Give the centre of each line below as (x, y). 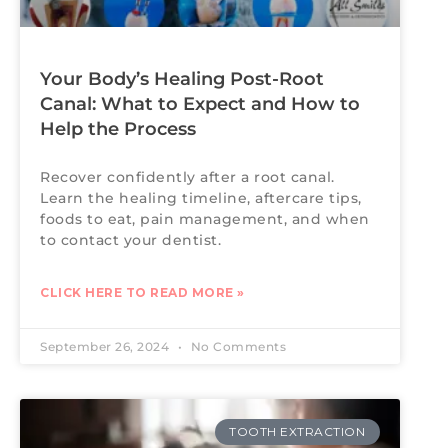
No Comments (236, 346)
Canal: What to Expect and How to (200, 103)
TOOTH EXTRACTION (297, 432)
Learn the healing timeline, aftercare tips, (201, 197)
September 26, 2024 (106, 346)
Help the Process (118, 128)
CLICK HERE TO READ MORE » (142, 292)
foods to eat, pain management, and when (205, 218)
